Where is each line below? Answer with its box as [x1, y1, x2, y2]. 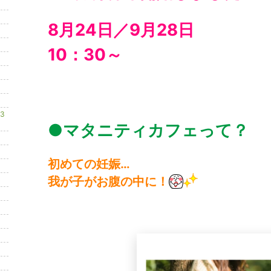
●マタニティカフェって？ [48, 120, 249, 140]
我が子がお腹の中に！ [48, 174, 169, 189]
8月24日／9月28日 [48, 19, 194, 40]
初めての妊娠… [48, 157, 130, 171]
